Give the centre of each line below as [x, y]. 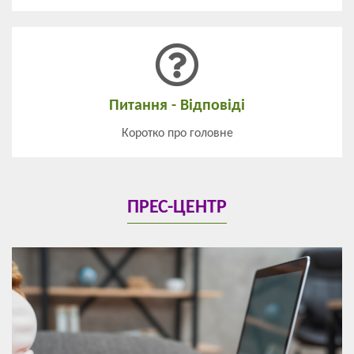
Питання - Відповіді [177, 106]
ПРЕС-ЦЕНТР [177, 208]
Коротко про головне [177, 134]
